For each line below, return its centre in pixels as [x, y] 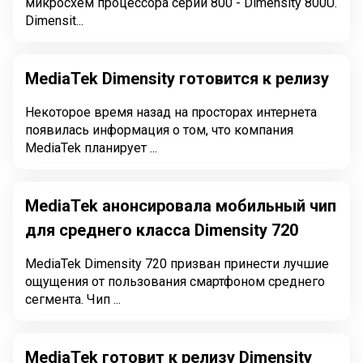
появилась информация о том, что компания [159, 130]
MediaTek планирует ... [91, 148]
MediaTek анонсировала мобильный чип [181, 206]
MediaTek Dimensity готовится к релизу [177, 79]
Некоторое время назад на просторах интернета [171, 112]
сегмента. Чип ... [73, 299]
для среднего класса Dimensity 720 [162, 230]
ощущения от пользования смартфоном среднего [175, 282]
